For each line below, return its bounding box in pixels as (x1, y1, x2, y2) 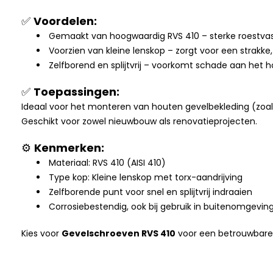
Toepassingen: (34, 83, 119, 99)
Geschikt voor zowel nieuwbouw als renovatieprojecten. (21, 115, 257, 127)
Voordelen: (34, 13, 97, 29)
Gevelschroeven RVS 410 (62, 227, 175, 239)
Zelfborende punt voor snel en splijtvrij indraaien (49, 185, 252, 198)
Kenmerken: (34, 140, 104, 155)
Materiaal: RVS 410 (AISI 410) (49, 156, 166, 169)
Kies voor (21, 227, 62, 239)
